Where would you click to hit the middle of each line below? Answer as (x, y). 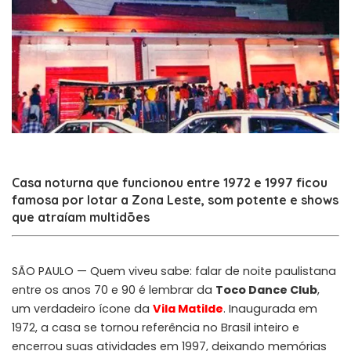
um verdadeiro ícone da (82, 308)
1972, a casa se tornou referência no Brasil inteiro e (156, 327)
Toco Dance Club (266, 289)
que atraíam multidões (81, 217)
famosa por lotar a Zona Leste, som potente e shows (175, 199)
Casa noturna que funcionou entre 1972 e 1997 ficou (170, 182)
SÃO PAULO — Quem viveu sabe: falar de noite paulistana (174, 271)
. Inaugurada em (270, 308)
